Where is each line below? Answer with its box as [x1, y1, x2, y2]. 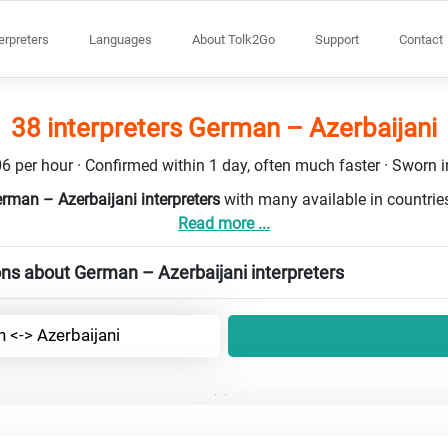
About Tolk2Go [192, 31, 275, 47]
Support [315, 31, 359, 47]
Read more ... [178, 213, 270, 233]
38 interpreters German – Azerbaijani [11, 112, 437, 143]
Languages [89, 31, 152, 47]
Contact [399, 31, 443, 47]
